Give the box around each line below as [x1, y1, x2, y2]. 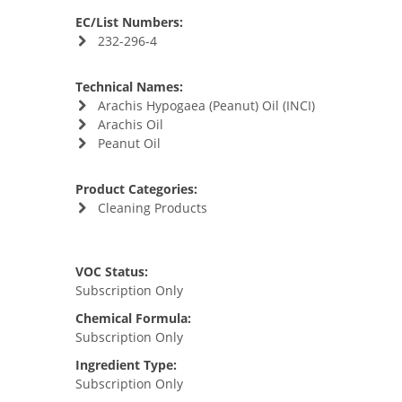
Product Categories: [75, 180, 197, 197]
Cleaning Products [97, 199, 207, 216]
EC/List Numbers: [75, 13, 183, 31]
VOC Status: [75, 263, 148, 280]
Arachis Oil [97, 116, 163, 133]
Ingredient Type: [75, 356, 177, 373]
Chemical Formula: [75, 310, 191, 327]
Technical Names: [75, 78, 183, 95]
